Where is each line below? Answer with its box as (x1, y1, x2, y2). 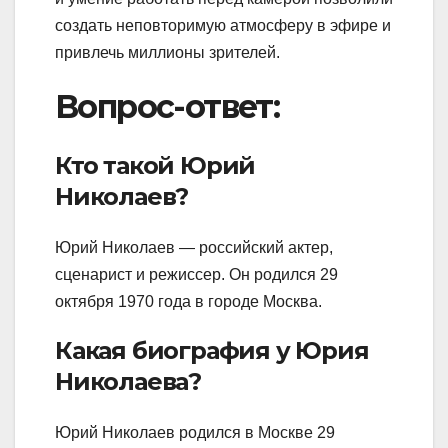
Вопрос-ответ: (55, 87, 280, 127)
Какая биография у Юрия (55, 335, 369, 365)
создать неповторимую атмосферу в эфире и (55, 17, 391, 35)
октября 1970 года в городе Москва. (55, 292, 322, 310)
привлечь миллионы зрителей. (55, 44, 280, 62)
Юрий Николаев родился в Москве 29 (55, 424, 335, 442)
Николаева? (55, 366, 201, 396)
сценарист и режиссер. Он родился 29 (55, 265, 338, 283)
